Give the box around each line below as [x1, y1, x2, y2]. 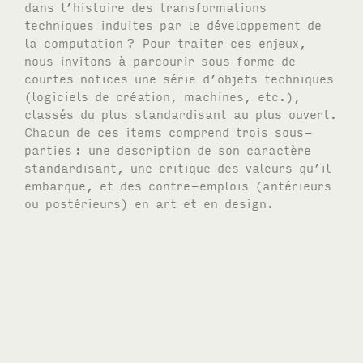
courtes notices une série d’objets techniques [24, 69, 335, 86]
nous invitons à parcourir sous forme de [24, 51, 297, 68]
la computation [24, 33, 124, 50]
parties [24, 140, 73, 157]
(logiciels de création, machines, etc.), [24, 87, 301, 104]
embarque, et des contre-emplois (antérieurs [24, 176, 332, 193]
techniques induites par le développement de [24, 15, 322, 32]
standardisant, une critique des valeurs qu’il [24, 158, 331, 175]
